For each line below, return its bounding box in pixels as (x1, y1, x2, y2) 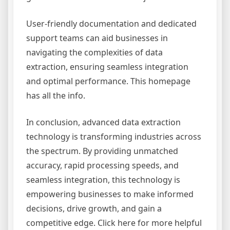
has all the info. (26, 90, 85, 101)
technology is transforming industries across (26, 131, 201, 142)
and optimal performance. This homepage (26, 75, 190, 87)
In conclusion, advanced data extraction (26, 117, 181, 128)
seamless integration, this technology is (26, 174, 180, 185)
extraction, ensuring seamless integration (26, 61, 188, 72)
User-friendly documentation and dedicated (26, 18, 197, 29)
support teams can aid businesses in (26, 32, 168, 44)
